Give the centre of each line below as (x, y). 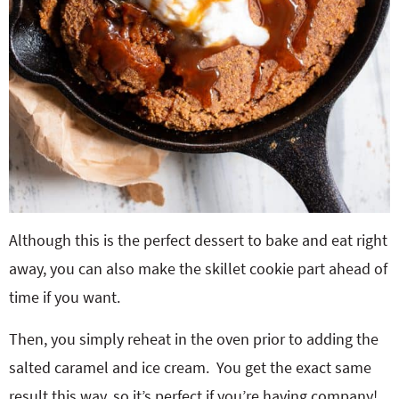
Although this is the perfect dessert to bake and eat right (198, 240)
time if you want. (65, 297)
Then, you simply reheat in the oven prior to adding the (194, 339)
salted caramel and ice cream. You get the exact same (190, 367)
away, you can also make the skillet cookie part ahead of (198, 269)
